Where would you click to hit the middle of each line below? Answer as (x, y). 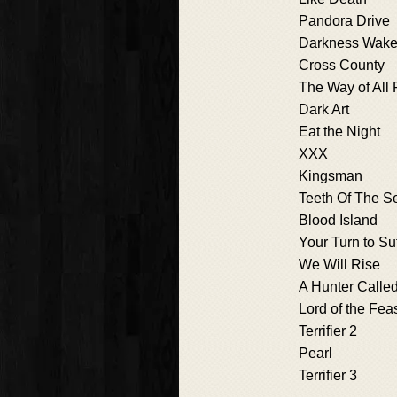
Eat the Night (339, 132)
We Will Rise (339, 265)
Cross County (342, 66)
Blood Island (338, 221)
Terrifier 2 (328, 331)
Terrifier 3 (328, 376)
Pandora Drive (344, 21)
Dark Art (324, 110)
